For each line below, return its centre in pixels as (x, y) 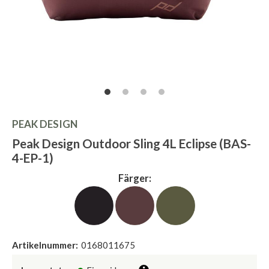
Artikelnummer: (45, 245)
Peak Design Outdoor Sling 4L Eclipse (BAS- (131, 144)
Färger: (134, 179)
